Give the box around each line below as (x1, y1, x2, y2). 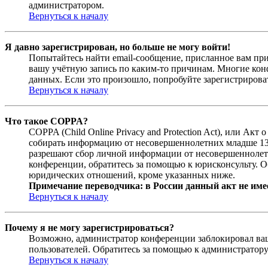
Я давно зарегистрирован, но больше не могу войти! (5, 41, 230, 52)
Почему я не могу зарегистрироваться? (5, 222, 174, 233)
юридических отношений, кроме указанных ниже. (29, 169, 235, 180)
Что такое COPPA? (5, 115, 88, 126)
